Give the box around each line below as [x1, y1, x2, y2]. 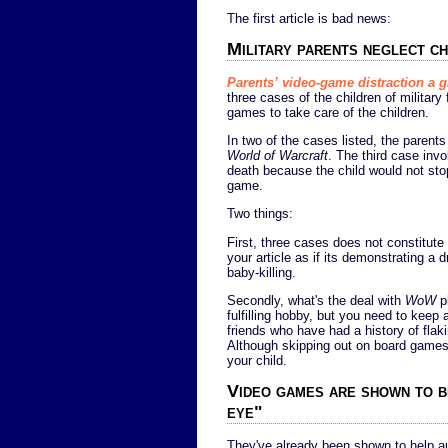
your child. [227, 352, 287, 368]
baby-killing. [227, 264, 296, 280]
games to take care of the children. [227, 104, 429, 120]
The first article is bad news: [227, 10, 391, 26]
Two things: [227, 206, 293, 222]
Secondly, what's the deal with [227, 292, 405, 308]
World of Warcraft [227, 147, 328, 163]
